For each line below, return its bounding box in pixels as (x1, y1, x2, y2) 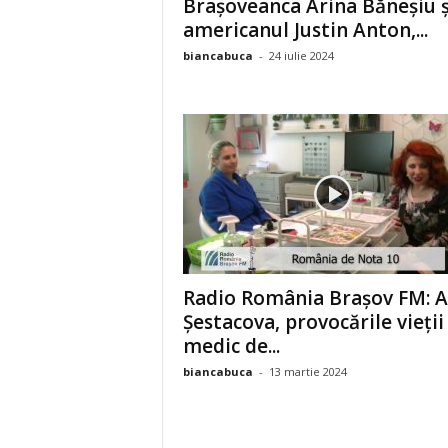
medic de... (182, 333, 280, 359)
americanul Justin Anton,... (182, 17, 428, 43)
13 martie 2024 (268, 364, 347, 379)
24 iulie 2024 (268, 48, 334, 63)
